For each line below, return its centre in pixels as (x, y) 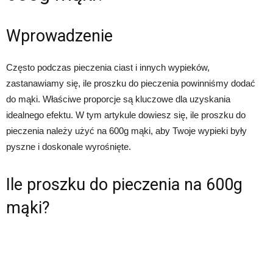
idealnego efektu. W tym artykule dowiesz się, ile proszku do (126, 115)
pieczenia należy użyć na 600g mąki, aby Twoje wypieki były (126, 130)
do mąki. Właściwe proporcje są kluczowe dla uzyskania (118, 99)
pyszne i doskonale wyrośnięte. (69, 146)
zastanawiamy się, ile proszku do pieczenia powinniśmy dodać (131, 83)
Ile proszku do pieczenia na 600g (124, 184)
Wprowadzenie (59, 36)
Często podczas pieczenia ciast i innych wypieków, (108, 67)
